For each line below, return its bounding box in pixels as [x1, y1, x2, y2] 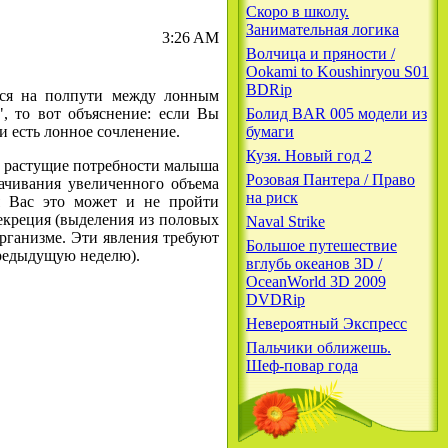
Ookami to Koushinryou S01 [246, 63, 429, 80]
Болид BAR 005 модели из [246, 105, 427, 122]
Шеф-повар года [246, 357, 358, 374]
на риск [246, 189, 298, 206]
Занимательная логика [246, 21, 399, 38]
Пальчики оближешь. [246, 339, 391, 356]
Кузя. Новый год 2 [246, 147, 372, 164]
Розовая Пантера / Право [246, 171, 415, 188]
